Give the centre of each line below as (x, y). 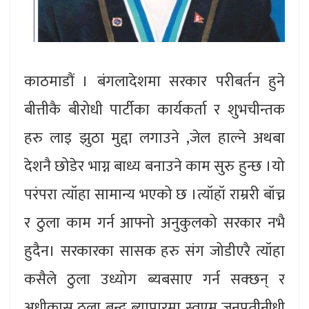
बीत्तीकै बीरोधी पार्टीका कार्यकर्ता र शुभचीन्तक (154, 110)
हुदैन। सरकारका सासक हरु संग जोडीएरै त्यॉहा (154, 252)
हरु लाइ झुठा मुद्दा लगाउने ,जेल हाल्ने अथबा (154, 139)
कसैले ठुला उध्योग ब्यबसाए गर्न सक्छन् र (154, 280)
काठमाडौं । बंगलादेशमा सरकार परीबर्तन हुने (154, 82)
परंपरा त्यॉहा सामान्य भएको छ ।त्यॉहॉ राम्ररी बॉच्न (154, 195)
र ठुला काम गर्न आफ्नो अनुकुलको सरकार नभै (154, 223)
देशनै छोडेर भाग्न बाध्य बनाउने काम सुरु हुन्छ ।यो (154, 167)
